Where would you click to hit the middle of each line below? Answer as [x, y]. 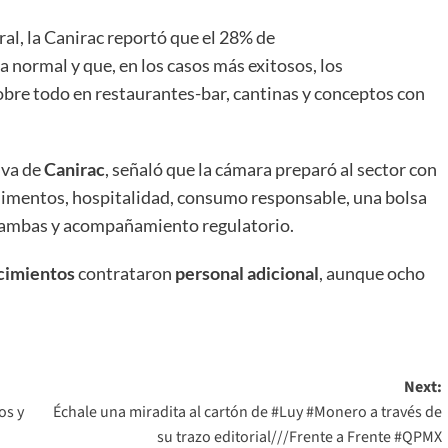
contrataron [125, 272]
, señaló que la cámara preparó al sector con [271, 168]
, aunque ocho [372, 272]
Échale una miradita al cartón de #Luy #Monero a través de [247, 411]
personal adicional [247, 272]
